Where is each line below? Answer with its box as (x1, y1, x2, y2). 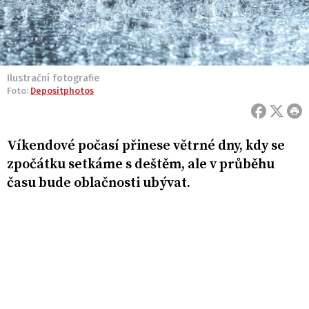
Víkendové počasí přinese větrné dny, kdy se (7, 137, 285, 155)
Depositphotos (30, 86, 94, 97)
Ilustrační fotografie (7, 72, 99, 85)
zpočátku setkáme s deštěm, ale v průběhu (7, 156, 275, 174)
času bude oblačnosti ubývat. (7, 175, 190, 192)
